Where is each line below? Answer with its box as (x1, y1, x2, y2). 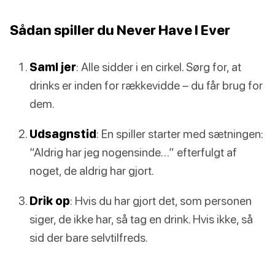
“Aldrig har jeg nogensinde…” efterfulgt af (29, 144, 237, 159)
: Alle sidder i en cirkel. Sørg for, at (76, 59, 241, 74)
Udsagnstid (29, 126, 96, 141)
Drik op (29, 193, 70, 207)
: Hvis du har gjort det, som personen (70, 193, 252, 207)
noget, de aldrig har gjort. (29, 163, 154, 177)
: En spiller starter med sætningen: (96, 126, 263, 141)
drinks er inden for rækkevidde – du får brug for (29, 77, 263, 92)
